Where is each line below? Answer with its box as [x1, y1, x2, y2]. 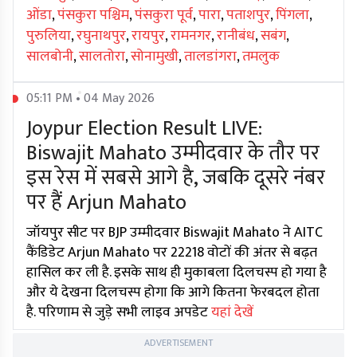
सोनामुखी [131, 45, 178, 69]
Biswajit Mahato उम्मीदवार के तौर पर [26, 136, 320, 171]
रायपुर [131, 24, 165, 49]
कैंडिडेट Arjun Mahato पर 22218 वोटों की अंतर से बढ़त [26, 241, 317, 265]
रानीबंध [217, 24, 255, 49]
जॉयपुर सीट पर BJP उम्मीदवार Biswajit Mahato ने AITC [26, 221, 323, 245]
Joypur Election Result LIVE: [26, 112, 262, 147]
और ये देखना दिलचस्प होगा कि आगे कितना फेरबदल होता [26, 280, 320, 305]
